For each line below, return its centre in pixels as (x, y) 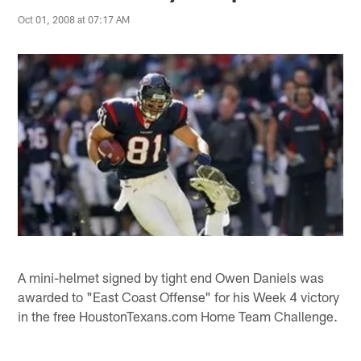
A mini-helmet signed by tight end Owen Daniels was (171, 277)
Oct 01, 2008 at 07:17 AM (74, 20)
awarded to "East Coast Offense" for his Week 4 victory (179, 296)
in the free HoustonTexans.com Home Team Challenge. (178, 315)
